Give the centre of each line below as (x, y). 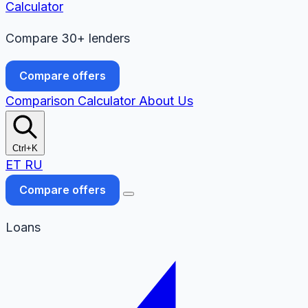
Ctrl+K (25, 148)
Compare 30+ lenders (68, 38)
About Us (166, 101)
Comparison (42, 101)
